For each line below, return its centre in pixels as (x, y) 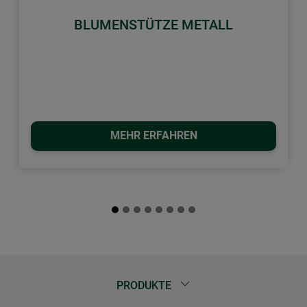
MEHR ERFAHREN (153, 136)
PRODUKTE (145, 286)
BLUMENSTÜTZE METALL (153, 24)
